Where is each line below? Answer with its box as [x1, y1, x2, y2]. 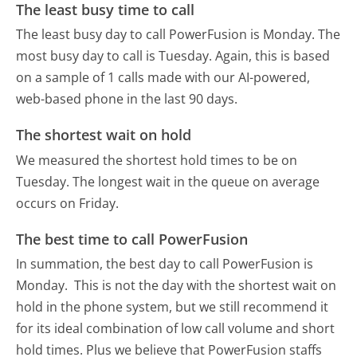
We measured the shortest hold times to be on [16, 151, 298, 169]
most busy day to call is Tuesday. [16, 47, 213, 65]
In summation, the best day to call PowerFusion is [16, 255, 314, 273]
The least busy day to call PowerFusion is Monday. [16, 25, 316, 44]
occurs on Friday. [16, 194, 120, 212]
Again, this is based [215, 47, 331, 65]
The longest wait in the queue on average [73, 172, 320, 190]
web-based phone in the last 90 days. [16, 90, 238, 108]
